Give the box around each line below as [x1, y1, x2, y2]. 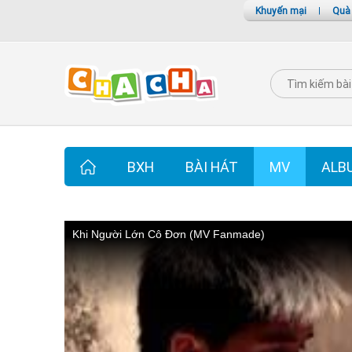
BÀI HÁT [185, 158, 238, 176]
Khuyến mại [255, 5, 306, 16]
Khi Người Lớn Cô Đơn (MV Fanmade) [72, 228, 265, 240]
